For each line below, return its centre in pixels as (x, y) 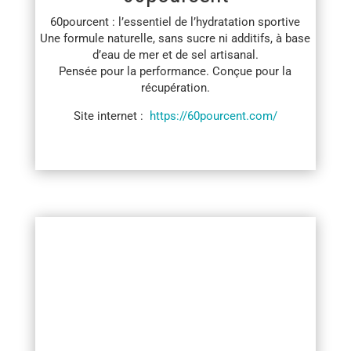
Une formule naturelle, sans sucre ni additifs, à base (175, 39)
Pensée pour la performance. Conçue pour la (175, 72)
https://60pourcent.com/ (213, 116)
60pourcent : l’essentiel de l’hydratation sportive (175, 22)
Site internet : (111, 116)
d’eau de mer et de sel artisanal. (175, 55)
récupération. (175, 88)
